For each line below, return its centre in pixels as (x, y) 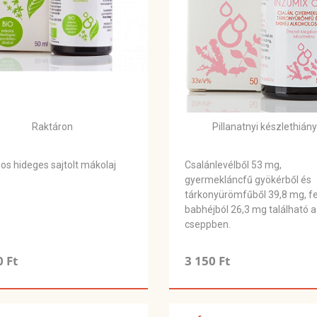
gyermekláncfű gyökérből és (248, 180)
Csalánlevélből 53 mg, (233, 165)
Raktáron (52, 127)
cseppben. (209, 225)
